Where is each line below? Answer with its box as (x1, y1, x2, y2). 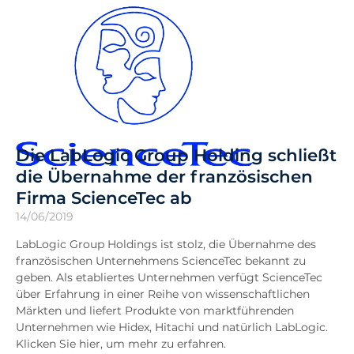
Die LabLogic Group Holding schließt (16, 145, 337, 165)
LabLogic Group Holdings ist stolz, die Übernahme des (16, 237, 316, 251)
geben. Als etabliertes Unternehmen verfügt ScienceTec (16, 270, 322, 284)
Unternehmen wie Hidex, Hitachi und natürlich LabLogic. (16, 320, 328, 334)
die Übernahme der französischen (16, 166, 313, 186)
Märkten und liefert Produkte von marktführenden (16, 303, 294, 318)
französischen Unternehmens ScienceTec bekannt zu (16, 254, 306, 268)
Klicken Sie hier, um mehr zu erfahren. (16, 337, 226, 351)
